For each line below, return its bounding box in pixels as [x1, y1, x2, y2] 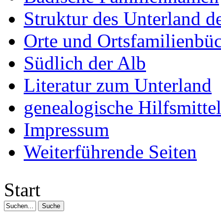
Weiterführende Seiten [24, 141, 197, 163]
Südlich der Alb [24, 52, 146, 74]
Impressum [24, 119, 109, 141]
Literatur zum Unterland [24, 74, 212, 96]
